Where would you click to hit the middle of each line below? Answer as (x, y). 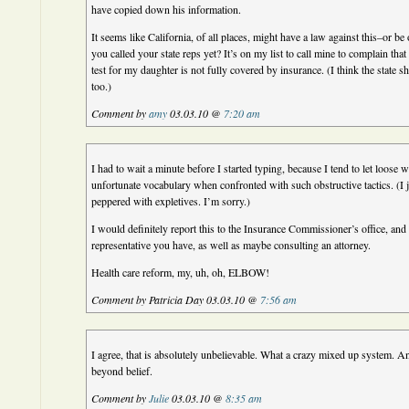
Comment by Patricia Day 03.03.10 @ (176, 299)
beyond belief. (122, 371)
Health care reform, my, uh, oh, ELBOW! (181, 272)
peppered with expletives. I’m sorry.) (171, 201)
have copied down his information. (167, 9)
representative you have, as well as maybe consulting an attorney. (231, 245)
